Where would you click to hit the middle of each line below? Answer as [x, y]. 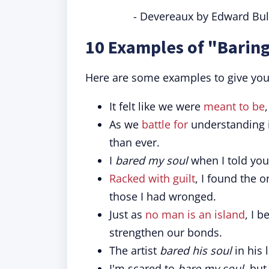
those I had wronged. [163, 196]
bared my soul [152, 160]
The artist [134, 250]
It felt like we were [156, 106]
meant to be [234, 106]
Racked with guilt [152, 178]
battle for [165, 124]
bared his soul [196, 250]
